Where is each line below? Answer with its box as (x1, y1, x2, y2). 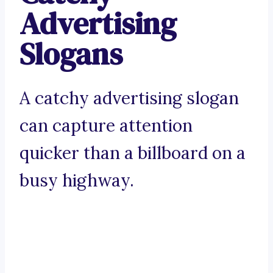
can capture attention (19, 115, 193, 137)
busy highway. (19, 169, 134, 192)
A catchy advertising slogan (19, 87, 239, 110)
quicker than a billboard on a (19, 142, 246, 165)
